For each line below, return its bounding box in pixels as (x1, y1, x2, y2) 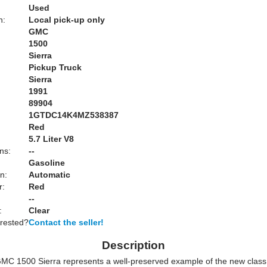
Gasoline (29, 158, 65, 167)
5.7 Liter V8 (29, 134, 74, 144)
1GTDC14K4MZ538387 (29, 110, 119, 120)
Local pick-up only (29, 15, 105, 24)
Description (102, 239, 165, 252)
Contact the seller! (29, 218, 104, 227)
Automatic (29, 170, 70, 179)
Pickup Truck (29, 63, 82, 72)
